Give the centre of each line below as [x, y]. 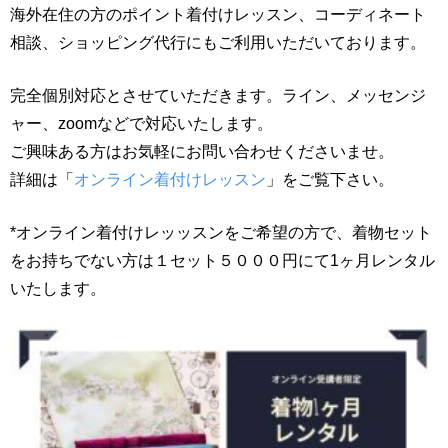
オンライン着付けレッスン [170, 179]
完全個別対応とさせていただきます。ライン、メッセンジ [218, 95]
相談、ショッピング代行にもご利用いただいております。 [218, 42]
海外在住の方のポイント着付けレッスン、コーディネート [218, 14]
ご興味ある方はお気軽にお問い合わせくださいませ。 [202, 151]
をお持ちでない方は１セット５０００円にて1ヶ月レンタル [222, 260]
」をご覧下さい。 [330, 179]
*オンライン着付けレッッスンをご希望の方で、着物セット [221, 232]
